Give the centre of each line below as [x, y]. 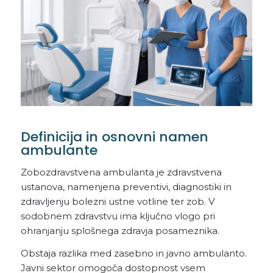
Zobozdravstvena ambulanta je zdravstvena [121, 172]
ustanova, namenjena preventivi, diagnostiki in [126, 186]
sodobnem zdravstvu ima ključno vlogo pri [118, 216]
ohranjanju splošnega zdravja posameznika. [120, 230]
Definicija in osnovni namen [114, 137]
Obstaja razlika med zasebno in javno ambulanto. [133, 253]
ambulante [59, 151]
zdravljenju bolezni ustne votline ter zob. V [117, 201]
